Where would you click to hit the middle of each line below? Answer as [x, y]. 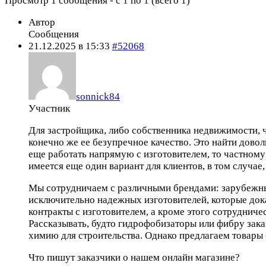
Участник [49, 108]
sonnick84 [98, 96]
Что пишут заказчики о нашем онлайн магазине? [134, 257]
